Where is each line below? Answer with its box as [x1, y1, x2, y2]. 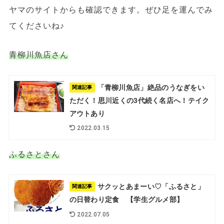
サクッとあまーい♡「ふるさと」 [97, 182, 205, 191]
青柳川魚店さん [8, 49, 68, 59]
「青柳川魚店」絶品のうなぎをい [97, 83, 205, 91]
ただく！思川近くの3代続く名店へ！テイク [69, 96, 209, 104]
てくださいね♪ [8, 20, 64, 30]
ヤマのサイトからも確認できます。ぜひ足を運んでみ [8, 4, 213, 14]
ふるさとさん [8, 149, 60, 158]
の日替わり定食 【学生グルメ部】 [69, 195, 184, 204]
